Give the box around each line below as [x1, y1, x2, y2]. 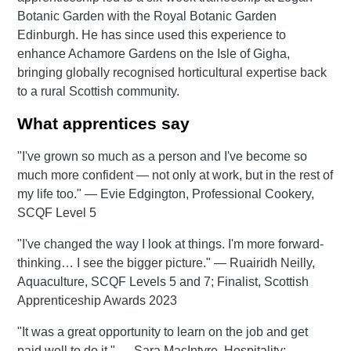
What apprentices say [17, 114, 190, 133]
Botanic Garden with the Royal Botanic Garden [17, 9, 277, 24]
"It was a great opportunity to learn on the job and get [17, 324, 309, 338]
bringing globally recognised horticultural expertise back [17, 66, 327, 80]
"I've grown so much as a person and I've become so [17, 149, 308, 163]
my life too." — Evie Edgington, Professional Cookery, [17, 186, 315, 201]
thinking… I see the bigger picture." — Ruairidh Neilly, [17, 255, 316, 270]
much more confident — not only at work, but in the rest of [17, 168, 334, 182]
